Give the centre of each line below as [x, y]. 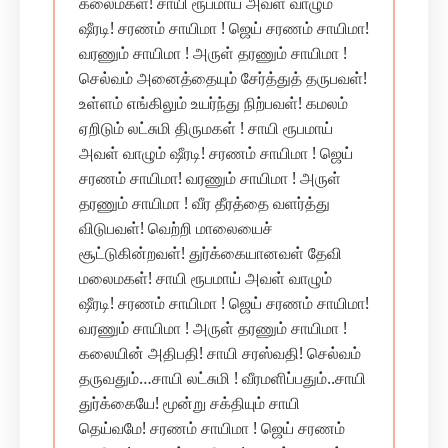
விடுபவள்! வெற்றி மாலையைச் [176, 228]
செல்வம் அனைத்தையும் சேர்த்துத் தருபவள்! [223, 78]
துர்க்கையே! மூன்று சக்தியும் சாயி [189, 403]
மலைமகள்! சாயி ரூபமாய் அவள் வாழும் [205, 278]
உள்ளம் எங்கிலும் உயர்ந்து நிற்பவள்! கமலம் [213, 103]
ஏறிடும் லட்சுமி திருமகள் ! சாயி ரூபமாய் [206, 128]
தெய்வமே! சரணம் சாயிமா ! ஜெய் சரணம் [212, 428]
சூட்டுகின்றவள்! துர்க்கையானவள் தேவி [210, 253]
